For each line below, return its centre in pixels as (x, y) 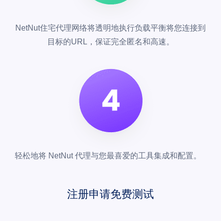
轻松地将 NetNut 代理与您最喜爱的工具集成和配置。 (108, 156)
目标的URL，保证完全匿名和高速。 (110, 42)
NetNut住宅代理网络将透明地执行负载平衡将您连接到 (110, 28)
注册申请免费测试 (110, 194)
